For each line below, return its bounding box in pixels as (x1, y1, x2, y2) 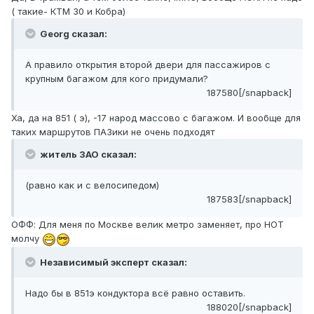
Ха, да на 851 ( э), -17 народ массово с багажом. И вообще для (11, 112, 301, 124)
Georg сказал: (38, 28, 107, 40)
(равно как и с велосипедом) (25, 179, 159, 191)
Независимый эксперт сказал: (38, 256, 187, 268)
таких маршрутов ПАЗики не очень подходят (11, 126, 214, 138)
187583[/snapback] (207, 193, 292, 205)
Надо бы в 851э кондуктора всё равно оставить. (25, 287, 245, 299)
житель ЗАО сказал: (38, 149, 137, 161)
